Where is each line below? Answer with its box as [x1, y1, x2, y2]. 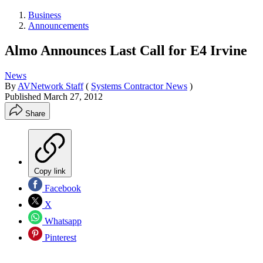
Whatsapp [42, 215, 82, 226]
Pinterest [42, 232, 76, 242]
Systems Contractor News [91, 80, 187, 91]
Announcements [28, 20, 89, 31]
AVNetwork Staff [18, 80, 83, 91]
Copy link [34, 166, 66, 176]
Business [28, 9, 61, 20]
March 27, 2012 [43, 91, 103, 102]
